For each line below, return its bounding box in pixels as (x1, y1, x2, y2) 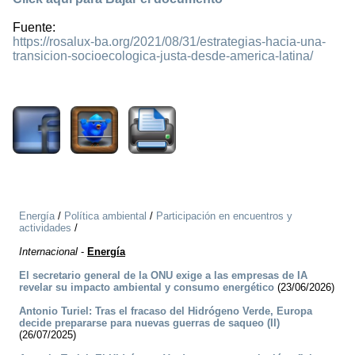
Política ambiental (64, 210, 147, 223)
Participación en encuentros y (156, 210, 292, 223)
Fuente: (13, 21, 55, 35)
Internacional (19, 246, 78, 258)
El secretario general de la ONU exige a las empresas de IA (19, 269, 307, 282)
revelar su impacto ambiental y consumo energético (19, 281, 274, 294)
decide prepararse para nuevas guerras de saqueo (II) (19, 317, 280, 330)
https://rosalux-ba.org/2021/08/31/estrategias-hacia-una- (13, 35, 326, 49)
